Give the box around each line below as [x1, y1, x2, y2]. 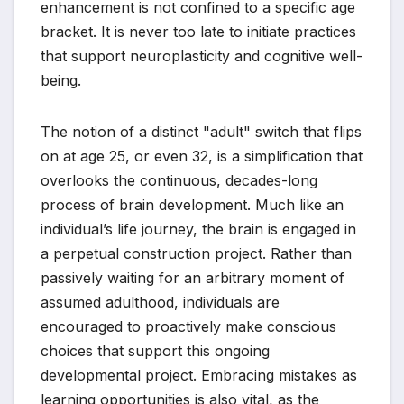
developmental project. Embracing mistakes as [41, 366, 357, 385]
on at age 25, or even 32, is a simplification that [41, 147, 363, 166]
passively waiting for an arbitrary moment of [41, 269, 344, 288]
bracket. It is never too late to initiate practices [41, 23, 356, 41]
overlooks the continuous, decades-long [41, 171, 317, 190]
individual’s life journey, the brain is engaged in [41, 220, 356, 239]
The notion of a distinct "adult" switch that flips [41, 123, 362, 142]
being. [41, 71, 81, 90]
